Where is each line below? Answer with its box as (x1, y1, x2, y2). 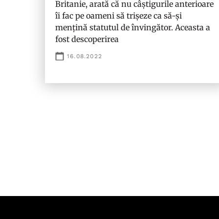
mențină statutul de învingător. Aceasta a (55, 22, 210, 32)
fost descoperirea (55, 34, 119, 44)
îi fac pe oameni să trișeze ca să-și (55, 11, 182, 21)
